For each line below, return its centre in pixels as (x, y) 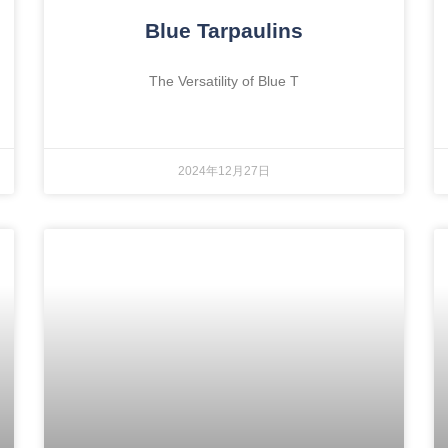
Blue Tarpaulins (224, 30)
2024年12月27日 (224, 170)
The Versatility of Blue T (224, 80)
